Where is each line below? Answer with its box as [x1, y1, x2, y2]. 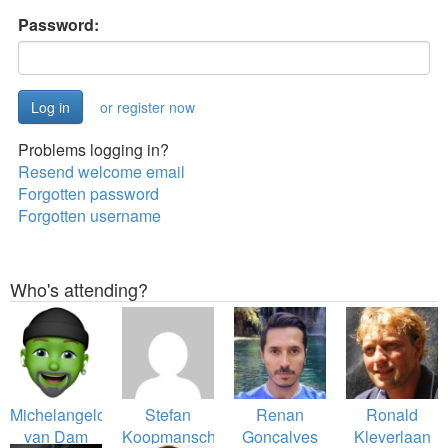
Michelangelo [10, 403, 106, 426]
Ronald [366, 403, 418, 426]
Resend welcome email [18, 160, 185, 183]
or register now [100, 97, 195, 117]
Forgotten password [18, 182, 159, 205]
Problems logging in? [18, 138, 169, 161]
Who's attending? [10, 276, 148, 302]
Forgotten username [18, 204, 161, 227]
